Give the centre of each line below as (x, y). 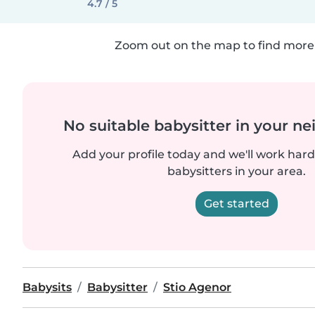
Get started (236, 204)
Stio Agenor (197, 287)
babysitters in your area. (236, 171)
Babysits (47, 287)
